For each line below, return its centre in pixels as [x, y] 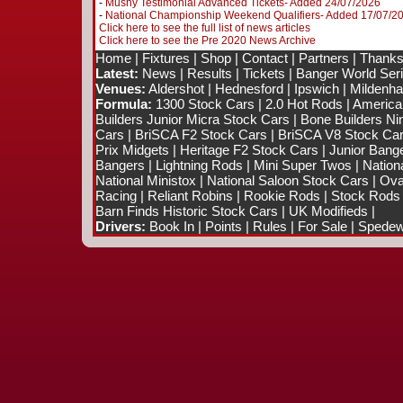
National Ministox [145, 180]
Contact [264, 58]
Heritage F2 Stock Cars [249, 150]
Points [223, 226]
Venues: [120, 89]
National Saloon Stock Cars [287, 180]
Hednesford [249, 89]
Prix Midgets [132, 150]
